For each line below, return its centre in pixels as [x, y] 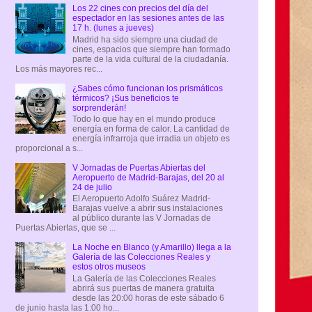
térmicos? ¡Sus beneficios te [125, 98]
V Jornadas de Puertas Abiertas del [139, 167]
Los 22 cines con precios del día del [140, 9]
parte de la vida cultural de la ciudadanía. [150, 59]
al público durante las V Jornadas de [141, 218]
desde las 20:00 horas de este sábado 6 [148, 298]
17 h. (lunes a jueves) [113, 28]
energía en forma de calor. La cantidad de [151, 128]
